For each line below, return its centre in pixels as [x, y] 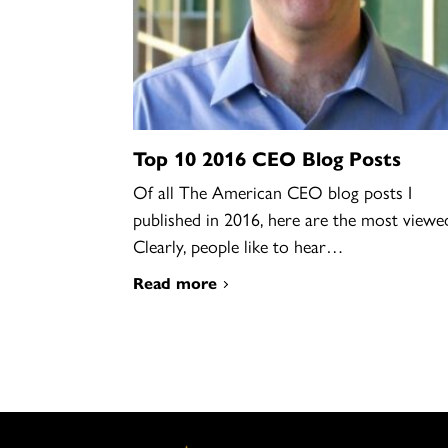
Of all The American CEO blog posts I [272, 192]
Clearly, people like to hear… [237, 246]
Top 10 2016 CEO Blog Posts [266, 158]
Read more [174, 283]
